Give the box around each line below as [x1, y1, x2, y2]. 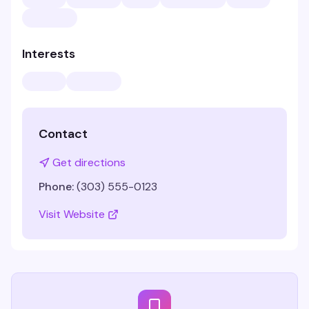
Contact [39, 126, 88, 142]
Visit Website [39, 207, 105, 221]
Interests [22, 46, 75, 62]
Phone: [39, 179, 74, 194]
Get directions [52, 155, 126, 170]
